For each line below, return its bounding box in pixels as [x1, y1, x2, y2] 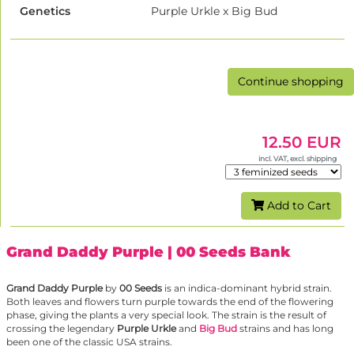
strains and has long [237, 322, 333, 335]
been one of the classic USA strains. [6, 336, 172, 348]
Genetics [20, 4, 70, 19]
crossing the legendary [6, 322, 117, 335]
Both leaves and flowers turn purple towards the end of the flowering [6, 296, 333, 308]
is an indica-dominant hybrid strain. [162, 282, 332, 295]
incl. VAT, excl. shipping [258, 154, 337, 164]
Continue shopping [238, 74, 344, 89]
